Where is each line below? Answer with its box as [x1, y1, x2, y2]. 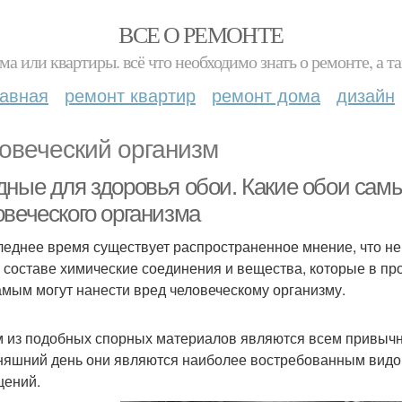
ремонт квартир [65, 82, 196, 108]
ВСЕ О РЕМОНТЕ [118, 19, 284, 49]
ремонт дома [212, 82, 320, 108]
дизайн [336, 82, 395, 108]
